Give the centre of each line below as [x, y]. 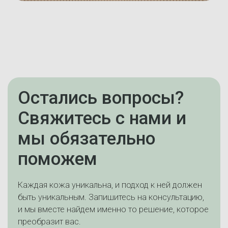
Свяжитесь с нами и [102, 118]
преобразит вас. [49, 221]
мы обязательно [87, 138]
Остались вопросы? [101, 97]
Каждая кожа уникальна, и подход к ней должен [110, 185]
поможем [58, 159]
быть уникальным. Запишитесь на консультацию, [111, 197]
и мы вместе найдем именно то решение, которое [113, 209]
